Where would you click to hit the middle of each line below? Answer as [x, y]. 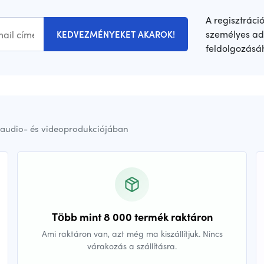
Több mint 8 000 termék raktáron [132, 217]
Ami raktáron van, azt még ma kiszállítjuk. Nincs [132, 234]
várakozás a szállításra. [132, 246]
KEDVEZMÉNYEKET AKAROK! [116, 34]
